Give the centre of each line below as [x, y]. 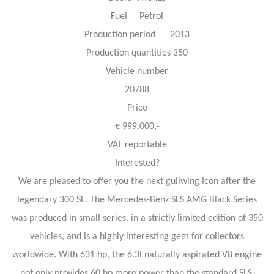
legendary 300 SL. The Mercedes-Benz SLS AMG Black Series [137, 200]
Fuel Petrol [137, 16]
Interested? [137, 163]
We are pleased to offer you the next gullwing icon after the [137, 181]
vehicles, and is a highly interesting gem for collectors [137, 236]
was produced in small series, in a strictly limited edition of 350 [137, 218]
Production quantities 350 [137, 53]
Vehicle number [137, 71]
